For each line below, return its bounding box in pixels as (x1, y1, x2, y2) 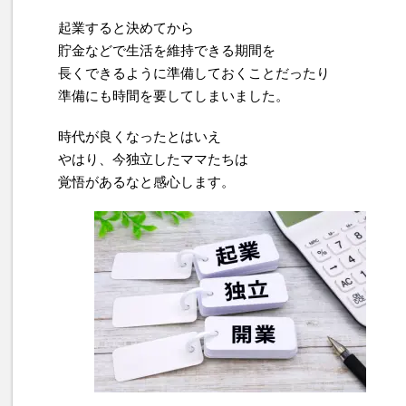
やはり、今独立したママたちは (58, 151, 248, 168)
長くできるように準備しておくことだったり (58, 65, 330, 82)
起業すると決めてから (58, 20, 194, 36)
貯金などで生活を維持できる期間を (58, 43, 275, 59)
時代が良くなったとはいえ (58, 129, 221, 145)
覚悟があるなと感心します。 (58, 174, 235, 190)
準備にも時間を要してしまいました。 (58, 88, 289, 104)
